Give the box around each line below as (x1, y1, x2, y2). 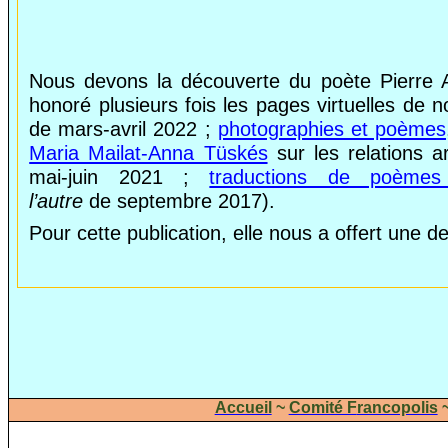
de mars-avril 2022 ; (29, 117, 218, 140)
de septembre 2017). (83, 189, 276, 212)
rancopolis (356, 399, 438, 416)
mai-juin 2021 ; (29, 165, 210, 188)
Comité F (288, 399, 357, 416)
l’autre (29, 189, 84, 212)
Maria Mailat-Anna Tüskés (29, 141, 268, 164)
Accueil (214, 399, 272, 416)
